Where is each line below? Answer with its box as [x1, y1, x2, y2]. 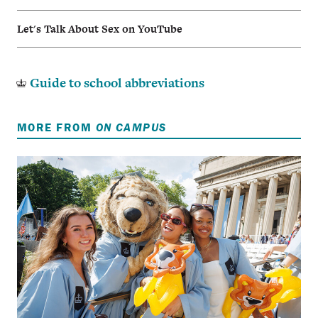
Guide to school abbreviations [29, 73, 204, 92]
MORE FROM [17, 120, 96, 135]
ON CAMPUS [95, 120, 167, 135]
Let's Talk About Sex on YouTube [17, 21, 182, 36]
